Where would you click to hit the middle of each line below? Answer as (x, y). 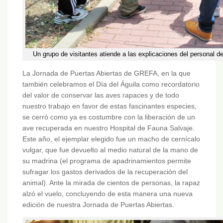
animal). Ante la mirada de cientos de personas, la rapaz (111, 182)
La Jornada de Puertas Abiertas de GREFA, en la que (107, 73)
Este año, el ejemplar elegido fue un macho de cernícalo (111, 139)
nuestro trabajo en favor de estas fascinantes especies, (110, 106)
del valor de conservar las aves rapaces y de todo (101, 95)
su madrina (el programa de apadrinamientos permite (107, 161)
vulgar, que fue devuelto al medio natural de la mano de (110, 150)
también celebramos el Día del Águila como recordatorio (111, 84)
